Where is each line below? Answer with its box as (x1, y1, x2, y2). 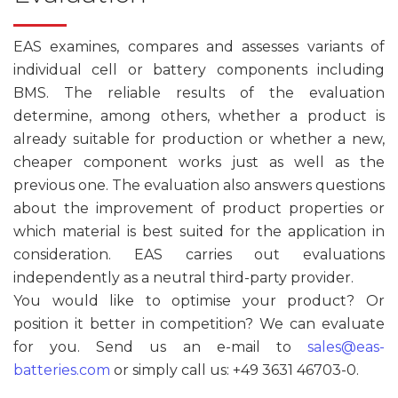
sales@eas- (307, 338, 385, 355)
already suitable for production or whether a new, (13, 130, 385, 147)
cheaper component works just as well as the (13, 153, 385, 171)
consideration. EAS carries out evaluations (13, 245, 385, 263)
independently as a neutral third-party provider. (13, 268, 354, 286)
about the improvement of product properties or (13, 199, 385, 217)
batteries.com (13, 361, 110, 378)
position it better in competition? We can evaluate (13, 314, 385, 332)
